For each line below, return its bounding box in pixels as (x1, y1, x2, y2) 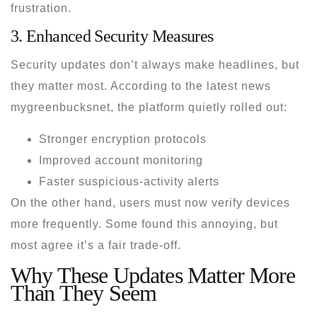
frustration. (11, 1, 71, 14)
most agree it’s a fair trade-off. (11, 238, 181, 251)
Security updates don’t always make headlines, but (11, 58, 299, 71)
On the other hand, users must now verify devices (11, 196, 290, 209)
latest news (207, 79, 271, 92)
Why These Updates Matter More (11, 262, 296, 288)
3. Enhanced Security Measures (11, 26, 214, 45)
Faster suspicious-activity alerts (39, 175, 219, 188)
